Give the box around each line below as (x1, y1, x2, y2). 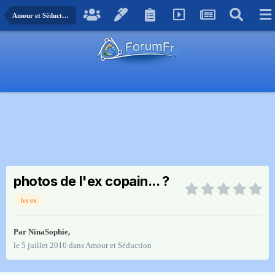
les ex (21, 196, 37, 204)
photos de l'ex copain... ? (14, 173, 169, 190)
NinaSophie (28, 227, 68, 237)
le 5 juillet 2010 (14, 241, 67, 250)
